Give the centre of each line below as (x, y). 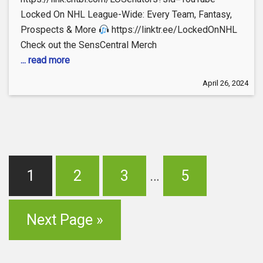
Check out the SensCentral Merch (89, 45)
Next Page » (65, 220)
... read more (45, 60)
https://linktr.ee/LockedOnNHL (173, 30)
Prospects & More (60, 30)
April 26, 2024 (225, 83)
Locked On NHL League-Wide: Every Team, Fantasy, (126, 15)
